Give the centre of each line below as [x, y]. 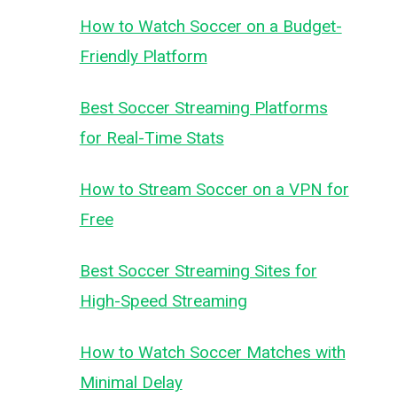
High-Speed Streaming [163, 301]
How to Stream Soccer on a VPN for [214, 189]
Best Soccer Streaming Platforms [203, 108]
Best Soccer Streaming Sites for [198, 271]
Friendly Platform [143, 56]
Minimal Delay [131, 382]
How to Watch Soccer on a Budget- [210, 26]
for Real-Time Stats [152, 138]
